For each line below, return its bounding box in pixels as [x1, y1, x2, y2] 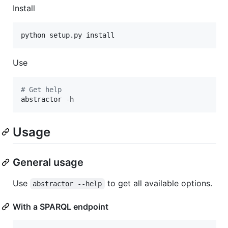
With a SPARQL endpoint [13, 201, 108, 212]
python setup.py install [21, 31, 115, 39]
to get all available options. [104, 178, 212, 188]
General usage [13, 156, 83, 168]
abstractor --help [33, 179, 102, 188]
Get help [25, 85, 62, 94]
